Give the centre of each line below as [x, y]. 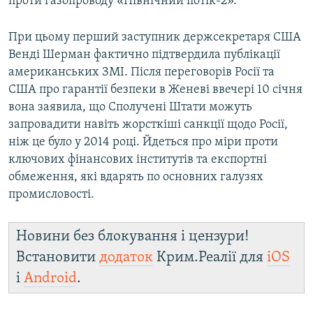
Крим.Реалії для [210, 258]
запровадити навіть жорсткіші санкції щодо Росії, [148, 125]
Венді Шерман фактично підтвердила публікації [144, 55]
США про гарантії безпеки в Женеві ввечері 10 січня [155, 90]
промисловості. [51, 195]
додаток [126, 258]
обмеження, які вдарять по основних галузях [136, 177]
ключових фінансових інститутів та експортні [138, 160]
